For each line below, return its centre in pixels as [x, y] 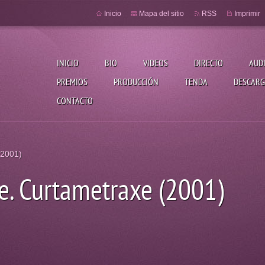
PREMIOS [72, 82]
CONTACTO [75, 101]
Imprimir [247, 14]
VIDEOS [156, 63]
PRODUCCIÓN [136, 82]
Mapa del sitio [161, 14]
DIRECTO [209, 63]
